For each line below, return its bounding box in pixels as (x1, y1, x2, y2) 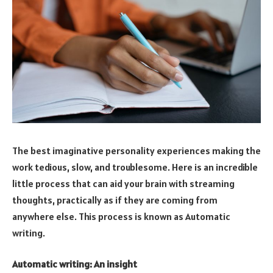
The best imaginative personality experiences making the (12, 144, 261, 157)
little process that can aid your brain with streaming (12, 177, 235, 190)
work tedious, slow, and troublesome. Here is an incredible (12, 160, 258, 173)
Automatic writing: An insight (12, 258, 139, 271)
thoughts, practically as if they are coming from (12, 193, 218, 206)
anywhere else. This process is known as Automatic (12, 210, 230, 222)
